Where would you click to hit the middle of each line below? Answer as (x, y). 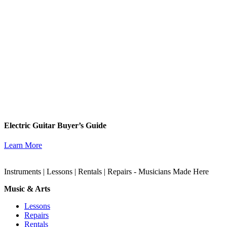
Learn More (23, 145)
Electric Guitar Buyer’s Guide (55, 126)
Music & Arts (27, 189)
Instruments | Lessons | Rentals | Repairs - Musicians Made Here (106, 172)
